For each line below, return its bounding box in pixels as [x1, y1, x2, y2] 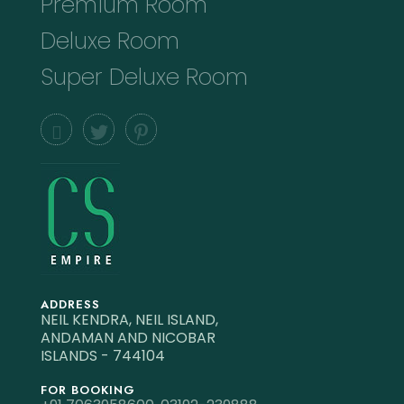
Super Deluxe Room [41, 61, 248, 94]
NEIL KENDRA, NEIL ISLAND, [41, 309, 218, 331]
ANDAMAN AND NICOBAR [41, 327, 216, 349]
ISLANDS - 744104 [41, 345, 165, 367]
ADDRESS [41, 296, 100, 314]
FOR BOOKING [41, 381, 135, 399]
